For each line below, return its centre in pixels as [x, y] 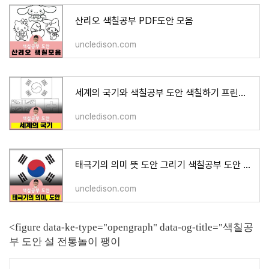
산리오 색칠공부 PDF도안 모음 [134, 21]
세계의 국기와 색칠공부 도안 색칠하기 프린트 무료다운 [242, 93]
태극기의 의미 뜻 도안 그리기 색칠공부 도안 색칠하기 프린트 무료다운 [247, 165]
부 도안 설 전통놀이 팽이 [65, 242]
